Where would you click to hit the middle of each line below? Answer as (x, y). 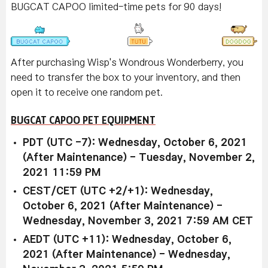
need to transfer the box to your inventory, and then (126, 77)
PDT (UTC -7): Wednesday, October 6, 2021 (135, 142)
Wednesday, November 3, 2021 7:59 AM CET (138, 221)
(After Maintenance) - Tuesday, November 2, (139, 157)
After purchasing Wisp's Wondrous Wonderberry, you (127, 62)
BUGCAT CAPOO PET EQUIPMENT (83, 120)
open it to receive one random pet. (87, 92)
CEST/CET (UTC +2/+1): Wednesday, (118, 191)
